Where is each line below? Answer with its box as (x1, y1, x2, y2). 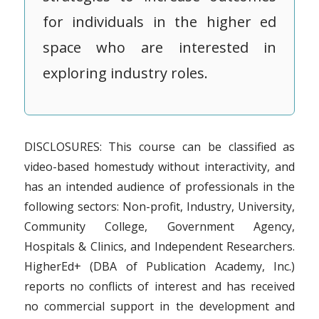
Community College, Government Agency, (23, 219, 296, 235)
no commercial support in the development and (23, 298, 296, 315)
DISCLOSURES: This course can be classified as (23, 139, 296, 155)
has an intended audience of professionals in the (23, 179, 296, 195)
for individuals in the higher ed (42, 12, 277, 32)
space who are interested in (42, 38, 277, 58)
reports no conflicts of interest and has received (23, 278, 296, 295)
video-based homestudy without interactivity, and (23, 159, 296, 175)
